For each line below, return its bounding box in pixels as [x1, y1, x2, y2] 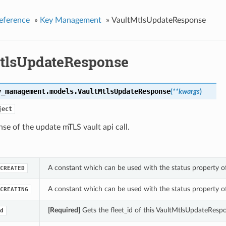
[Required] [47, 206, 80, 214]
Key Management [39, 16, 101, 24]
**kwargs [172, 88, 200, 96]
